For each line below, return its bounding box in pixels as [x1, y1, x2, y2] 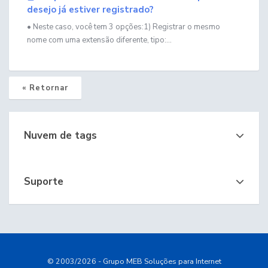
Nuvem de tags [18, 128, 97, 142]
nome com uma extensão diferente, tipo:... [27, 34, 172, 45]
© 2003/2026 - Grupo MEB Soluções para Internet [47, 255, 221, 266]
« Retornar [22, 82, 68, 93]
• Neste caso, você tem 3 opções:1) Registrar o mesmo [27, 21, 220, 32]
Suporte [18, 174, 63, 188]
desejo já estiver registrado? [27, 3, 154, 16]
